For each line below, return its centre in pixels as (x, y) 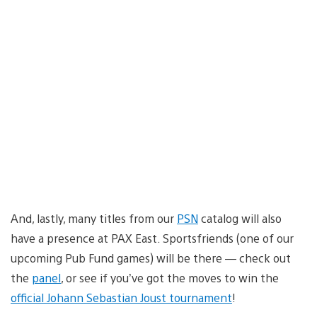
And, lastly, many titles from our (94, 218)
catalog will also (240, 218)
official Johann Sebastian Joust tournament (121, 297)
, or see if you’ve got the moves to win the (170, 277)
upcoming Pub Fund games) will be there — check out (151, 258)
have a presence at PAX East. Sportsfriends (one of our (152, 238)
